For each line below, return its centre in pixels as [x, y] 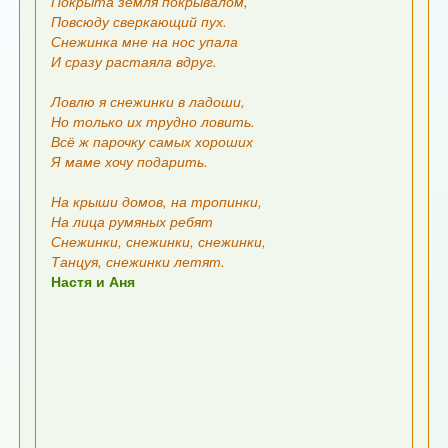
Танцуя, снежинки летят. [138, 261]
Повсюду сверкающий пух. [139, 21]
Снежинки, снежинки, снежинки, [159, 241]
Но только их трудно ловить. [153, 121]
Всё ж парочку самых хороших [152, 141]
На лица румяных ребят [132, 221]
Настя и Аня [93, 281]
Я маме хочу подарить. [130, 161]
